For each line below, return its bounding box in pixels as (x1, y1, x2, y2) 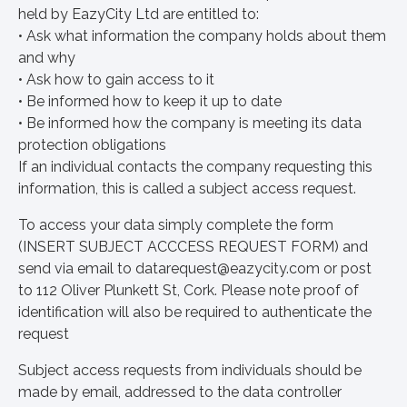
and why (18, 49, 75, 66)
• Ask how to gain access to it (18, 71, 214, 88)
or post (320, 260, 372, 277)
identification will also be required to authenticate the (18, 303, 372, 321)
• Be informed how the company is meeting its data (18, 114, 362, 132)
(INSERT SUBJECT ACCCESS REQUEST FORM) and (18, 238, 368, 255)
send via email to (18, 260, 135, 277)
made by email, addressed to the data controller (18, 383, 342, 401)
